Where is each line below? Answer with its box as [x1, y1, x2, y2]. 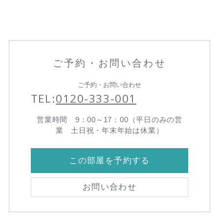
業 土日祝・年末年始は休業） [55, 126, 164, 135]
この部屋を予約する [69, 156, 150, 166]
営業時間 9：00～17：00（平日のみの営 [37, 115, 182, 124]
